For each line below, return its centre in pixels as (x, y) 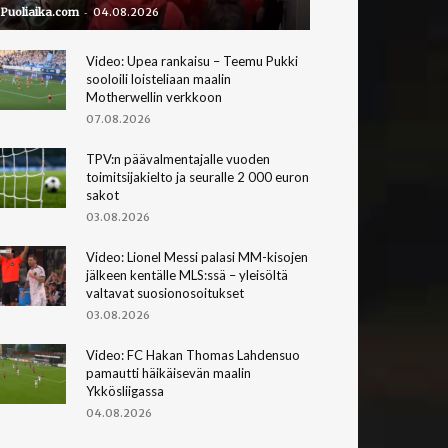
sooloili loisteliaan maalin (158, 78)
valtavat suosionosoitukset (165, 292)
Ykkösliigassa (125, 390)
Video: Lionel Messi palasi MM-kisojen (197, 256)
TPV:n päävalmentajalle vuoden (178, 158)
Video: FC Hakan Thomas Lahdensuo (193, 354)
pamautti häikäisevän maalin (168, 372)
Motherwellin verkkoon (154, 96)
